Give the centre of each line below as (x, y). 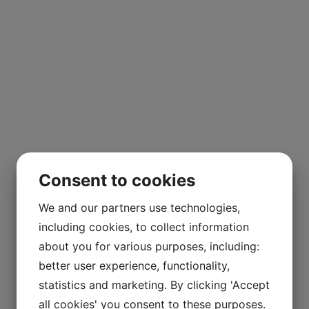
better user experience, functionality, (134, 266)
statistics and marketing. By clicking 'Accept (154, 285)
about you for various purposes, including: (149, 246)
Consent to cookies (117, 180)
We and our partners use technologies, (139, 208)
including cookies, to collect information (144, 227)
